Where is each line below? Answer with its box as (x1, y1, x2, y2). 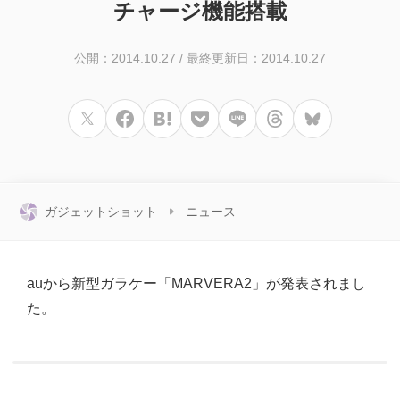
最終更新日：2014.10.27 (187, 51, 326, 66)
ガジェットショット (45, 204, 157, 220)
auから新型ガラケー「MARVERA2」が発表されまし (27, 276, 366, 292)
